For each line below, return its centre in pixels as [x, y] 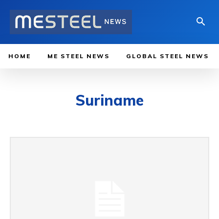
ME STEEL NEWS [78, 56]
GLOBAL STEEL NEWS [167, 56]
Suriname [109, 100]
